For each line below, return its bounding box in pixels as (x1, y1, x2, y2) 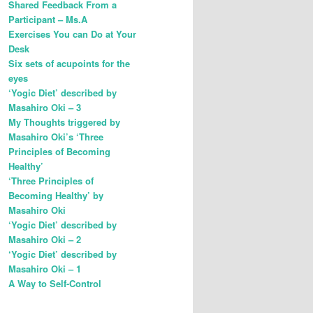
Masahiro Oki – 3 (8, 100, 81, 114)
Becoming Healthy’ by (8, 188, 103, 202)
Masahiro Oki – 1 (8, 261, 81, 275)
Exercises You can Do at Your (8, 27, 136, 41)
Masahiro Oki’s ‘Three (8, 129, 103, 143)
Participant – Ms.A (8, 12, 87, 26)
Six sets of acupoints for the (8, 56, 130, 70)
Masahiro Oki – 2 (8, 232, 81, 246)
